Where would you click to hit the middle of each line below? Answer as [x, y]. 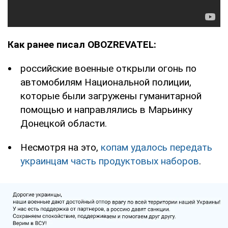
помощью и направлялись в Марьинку [106, 109]
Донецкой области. [64, 123]
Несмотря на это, [61, 147]
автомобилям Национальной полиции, [106, 82]
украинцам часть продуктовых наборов [110, 161]
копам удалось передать [156, 147]
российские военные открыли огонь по [108, 68]
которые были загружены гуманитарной [111, 96]
